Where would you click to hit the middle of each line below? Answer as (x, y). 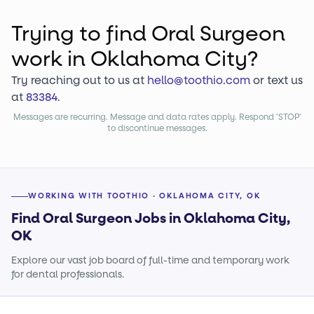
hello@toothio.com (199, 80)
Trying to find (79, 34)
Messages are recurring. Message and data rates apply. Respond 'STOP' (157, 117)
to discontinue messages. (157, 128)
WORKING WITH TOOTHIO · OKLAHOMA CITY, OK (144, 196)
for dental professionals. (68, 274)
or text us (278, 80)
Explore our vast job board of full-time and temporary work (150, 260)
